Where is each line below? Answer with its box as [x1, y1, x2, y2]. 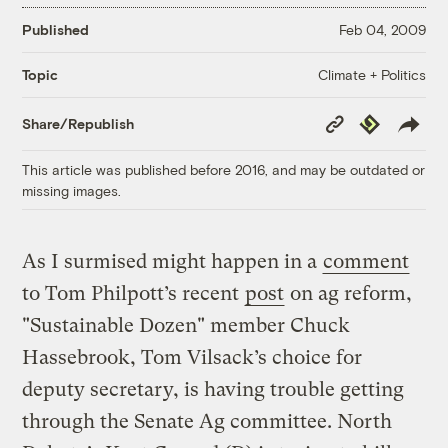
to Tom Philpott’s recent [22, 281, 245, 305]
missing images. [22, 181, 122, 199]
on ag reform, [285, 281, 413, 305]
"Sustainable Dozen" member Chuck [22, 313, 351, 337]
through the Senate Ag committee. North [22, 409, 393, 433]
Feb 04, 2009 [338, 21, 426, 39]
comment [323, 249, 410, 273]
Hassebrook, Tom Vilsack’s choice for [22, 345, 363, 369]
